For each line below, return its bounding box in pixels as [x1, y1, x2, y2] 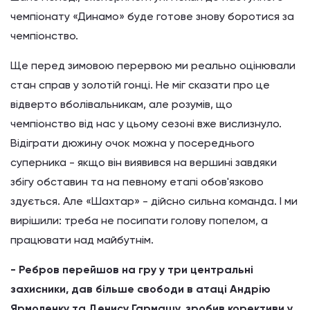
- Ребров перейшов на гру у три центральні [10, 263, 253, 276]
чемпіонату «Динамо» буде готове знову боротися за [10, 10, 294, 23]
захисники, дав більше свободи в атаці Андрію [10, 282, 271, 295]
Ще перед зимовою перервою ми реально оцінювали [10, 59, 295, 72]
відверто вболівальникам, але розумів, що [10, 98, 232, 111]
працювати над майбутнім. [10, 233, 154, 246]
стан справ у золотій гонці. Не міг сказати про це [10, 78, 270, 91]
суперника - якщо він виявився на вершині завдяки [10, 156, 277, 169]
